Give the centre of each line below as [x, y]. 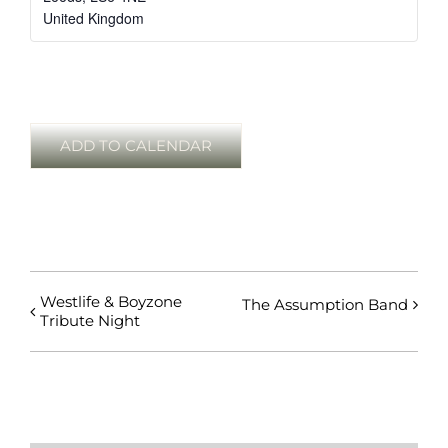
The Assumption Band [325, 304]
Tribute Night [90, 320]
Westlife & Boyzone [111, 301]
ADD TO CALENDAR [136, 145]
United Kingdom [93, 18]
